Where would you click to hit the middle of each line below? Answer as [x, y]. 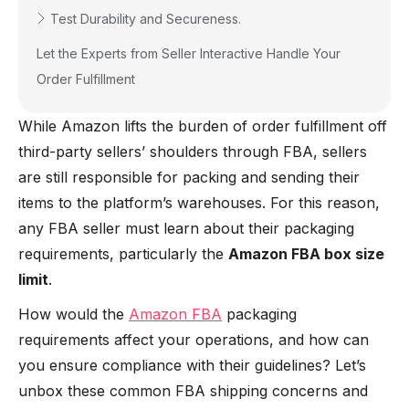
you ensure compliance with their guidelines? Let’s [192, 365]
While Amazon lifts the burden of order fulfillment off [203, 126]
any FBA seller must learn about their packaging [186, 228]
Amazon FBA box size [306, 254]
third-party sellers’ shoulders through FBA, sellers [193, 152]
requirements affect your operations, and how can [194, 340]
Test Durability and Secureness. [146, 19]
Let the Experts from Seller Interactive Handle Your [189, 53]
